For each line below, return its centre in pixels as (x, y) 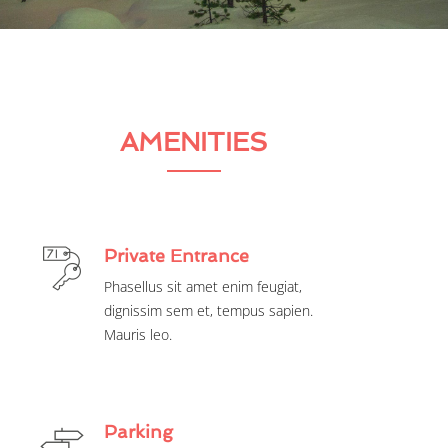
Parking (138, 432)
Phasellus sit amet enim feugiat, (203, 287)
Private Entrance (176, 256)
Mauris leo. (138, 335)
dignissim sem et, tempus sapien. (208, 311)
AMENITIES (194, 142)
